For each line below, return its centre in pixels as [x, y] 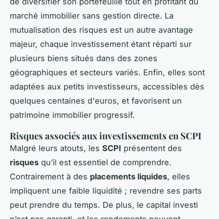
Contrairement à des [50, 177]
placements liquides [129, 177]
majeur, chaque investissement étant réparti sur [101, 44]
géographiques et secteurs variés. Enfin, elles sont [107, 73]
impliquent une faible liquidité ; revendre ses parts [106, 191]
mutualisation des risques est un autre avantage [101, 30]
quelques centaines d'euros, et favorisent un [96, 101]
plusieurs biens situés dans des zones [84, 58]
